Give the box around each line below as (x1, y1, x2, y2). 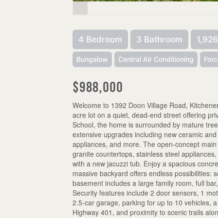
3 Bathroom (136, 34, 183, 44)
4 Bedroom (78, 34, 123, 44)
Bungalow (76, 54, 109, 63)
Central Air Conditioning (118, 54, 194, 63)
